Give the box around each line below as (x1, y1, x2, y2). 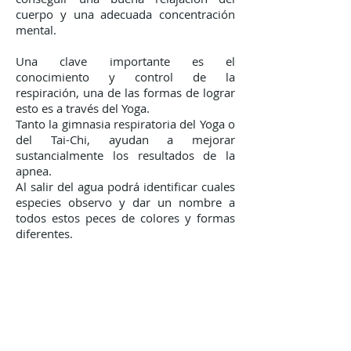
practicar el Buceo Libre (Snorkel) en (16, 306, 235, 322)
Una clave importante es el (16, 53, 235, 69)
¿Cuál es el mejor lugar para (16, 289, 235, 306)
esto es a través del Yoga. (16, 100, 150, 116)
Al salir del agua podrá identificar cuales (16, 179, 235, 194)
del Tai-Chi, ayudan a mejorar (16, 132, 235, 147)
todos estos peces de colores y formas (16, 210, 235, 226)
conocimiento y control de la (16, 69, 235, 85)
